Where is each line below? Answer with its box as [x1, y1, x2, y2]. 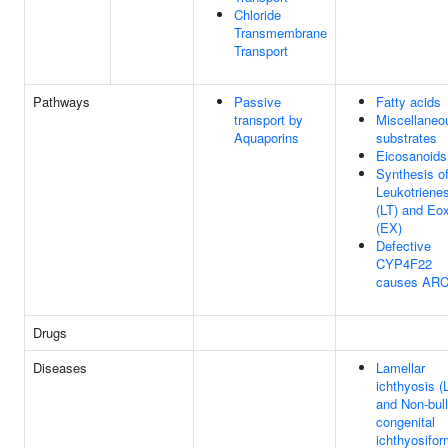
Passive [234, 92, 281, 111]
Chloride [234, 5, 281, 24]
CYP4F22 [376, 254, 432, 273]
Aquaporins [234, 128, 299, 147]
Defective [376, 236, 431, 255]
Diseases [33, 358, 87, 377]
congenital [376, 412, 435, 431]
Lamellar [376, 358, 425, 377]
